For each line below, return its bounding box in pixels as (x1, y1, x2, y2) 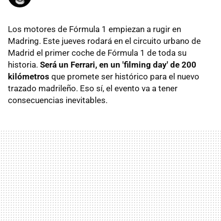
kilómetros (8, 72, 49, 82)
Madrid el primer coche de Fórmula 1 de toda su (8, 48, 186, 58)
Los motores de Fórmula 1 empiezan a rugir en (8, 24, 181, 35)
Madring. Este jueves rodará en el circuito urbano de (8, 36, 201, 46)
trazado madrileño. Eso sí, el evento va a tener (8, 83, 178, 94)
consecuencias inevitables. (8, 95, 108, 106)
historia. (8, 60, 40, 70)
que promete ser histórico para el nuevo (49, 72, 199, 82)
